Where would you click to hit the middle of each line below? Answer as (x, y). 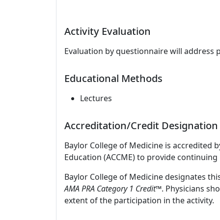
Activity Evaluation (108, 31)
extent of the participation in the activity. (139, 200)
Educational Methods (113, 78)
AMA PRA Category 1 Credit (110, 189)
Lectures (96, 98)
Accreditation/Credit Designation (141, 125)
